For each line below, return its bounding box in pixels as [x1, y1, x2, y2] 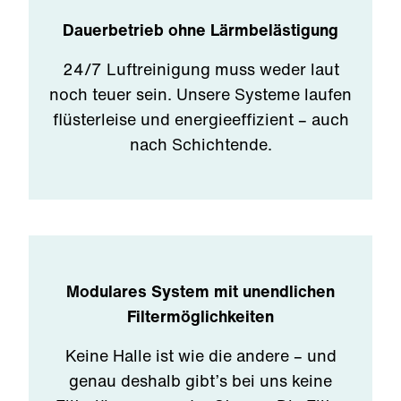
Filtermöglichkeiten [127, 304, 274, 328]
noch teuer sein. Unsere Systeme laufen [49, 82, 352, 106]
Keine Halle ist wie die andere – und [64, 344, 337, 367]
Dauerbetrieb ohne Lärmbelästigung [63, 18, 338, 41]
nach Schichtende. [129, 132, 272, 156]
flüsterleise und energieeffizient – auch [52, 107, 349, 131]
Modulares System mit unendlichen [66, 279, 335, 303]
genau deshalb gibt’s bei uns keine [69, 369, 332, 392]
